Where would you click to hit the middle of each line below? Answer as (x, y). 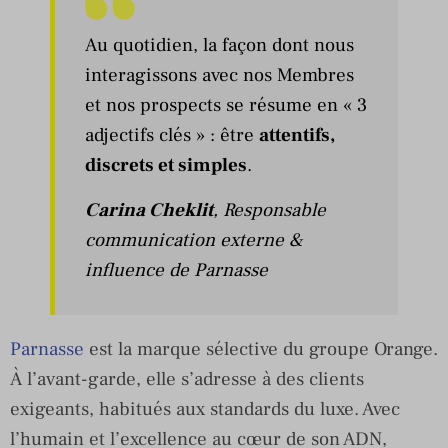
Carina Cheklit (149, 209)
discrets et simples (166, 164)
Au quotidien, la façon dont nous (219, 44)
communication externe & (194, 239)
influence (124, 269)
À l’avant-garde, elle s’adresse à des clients (187, 378)
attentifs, (297, 134)
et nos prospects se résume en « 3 (226, 104)
